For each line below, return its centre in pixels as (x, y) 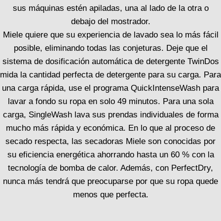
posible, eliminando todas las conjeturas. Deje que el (110, 48)
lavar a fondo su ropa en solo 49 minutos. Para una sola (110, 101)
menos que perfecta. (110, 195)
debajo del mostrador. (110, 21)
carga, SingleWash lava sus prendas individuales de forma (110, 115)
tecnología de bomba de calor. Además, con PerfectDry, (110, 168)
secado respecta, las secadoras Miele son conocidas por (110, 141)
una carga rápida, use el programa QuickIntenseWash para (110, 88)
